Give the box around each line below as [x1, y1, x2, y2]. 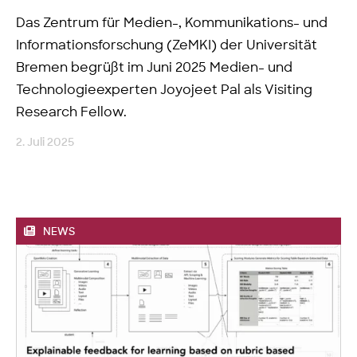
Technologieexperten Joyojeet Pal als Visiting [16, 83, 312, 96]
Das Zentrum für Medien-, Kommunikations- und [16, 16, 328, 29]
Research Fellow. [16, 105, 127, 119]
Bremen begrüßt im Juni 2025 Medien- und [16, 61, 292, 74]
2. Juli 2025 [16, 135, 74, 148]
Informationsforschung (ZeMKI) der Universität [16, 38, 317, 52]
